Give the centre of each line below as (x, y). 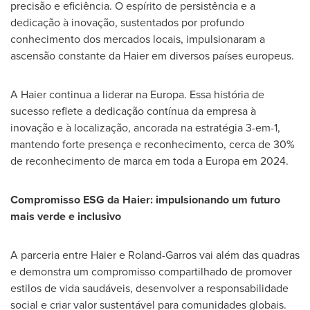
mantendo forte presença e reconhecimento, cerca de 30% (153, 144)
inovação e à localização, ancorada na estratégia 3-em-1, (145, 127)
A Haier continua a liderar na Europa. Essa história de (137, 94)
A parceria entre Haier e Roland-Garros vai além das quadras (155, 255)
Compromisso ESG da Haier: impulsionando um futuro (145, 199)
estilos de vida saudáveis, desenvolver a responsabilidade (149, 288)
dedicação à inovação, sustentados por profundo (127, 22)
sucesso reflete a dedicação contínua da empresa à (133, 111)
